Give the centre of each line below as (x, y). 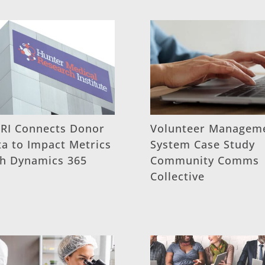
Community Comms (204, 160)
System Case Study (202, 144)
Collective (177, 176)
